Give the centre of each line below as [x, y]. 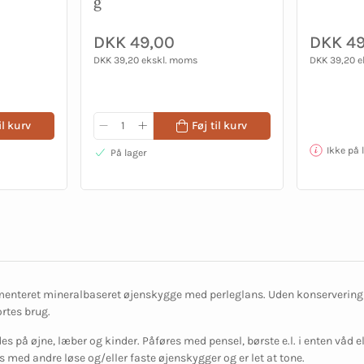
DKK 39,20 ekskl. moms [145, 61]
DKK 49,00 [134, 43]
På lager [128, 153]
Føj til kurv [219, 125]
